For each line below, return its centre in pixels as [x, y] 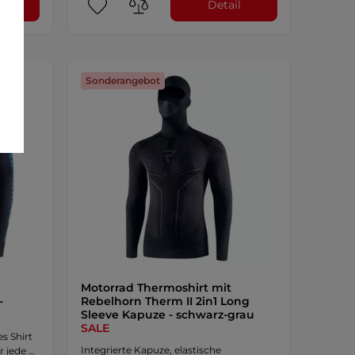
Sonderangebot [122, 80]
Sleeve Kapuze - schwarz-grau [167, 314]
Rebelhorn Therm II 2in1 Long [165, 301]
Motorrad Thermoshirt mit [156, 287]
